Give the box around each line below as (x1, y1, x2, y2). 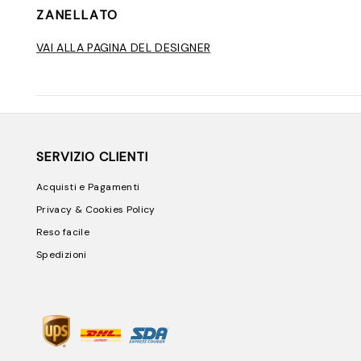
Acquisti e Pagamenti (36, 180, 140, 194)
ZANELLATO (36, 6, 119, 24)
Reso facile (36, 226, 90, 239)
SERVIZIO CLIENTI (36, 148, 148, 166)
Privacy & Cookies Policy (36, 203, 156, 217)
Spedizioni (36, 248, 87, 262)
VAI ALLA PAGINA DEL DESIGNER (36, 40, 211, 56)
